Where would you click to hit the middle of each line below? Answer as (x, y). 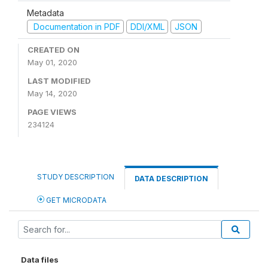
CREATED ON (54, 50)
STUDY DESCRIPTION (76, 177)
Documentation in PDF (75, 26)
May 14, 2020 (52, 93)
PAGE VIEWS (52, 112)
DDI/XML (147, 26)
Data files (40, 260)
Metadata (45, 13)
